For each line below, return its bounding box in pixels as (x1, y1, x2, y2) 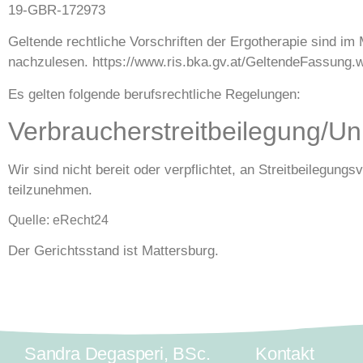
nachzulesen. (8, 54, 92, 70)
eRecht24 (53, 212, 109, 227)
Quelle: (8, 212, 53, 227)
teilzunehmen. (8, 182, 92, 199)
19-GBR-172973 (8, 2, 105, 18)
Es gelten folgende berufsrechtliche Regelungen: (8, 86, 301, 102)
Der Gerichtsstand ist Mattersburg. (8, 242, 219, 258)
